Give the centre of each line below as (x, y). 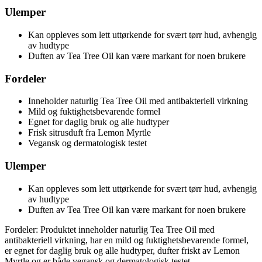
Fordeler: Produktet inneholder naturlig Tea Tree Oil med (110, 229)
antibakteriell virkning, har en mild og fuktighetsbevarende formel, (127, 240)
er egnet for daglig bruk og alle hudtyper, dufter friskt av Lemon (122, 250)
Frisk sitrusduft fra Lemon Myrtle (89, 133)
